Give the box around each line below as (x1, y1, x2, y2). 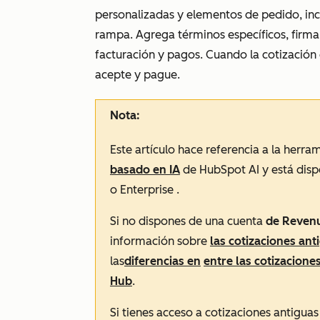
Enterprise (120, 183, 174, 196)
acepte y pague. (95, 68, 180, 81)
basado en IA (110, 163, 180, 176)
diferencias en (124, 254, 201, 268)
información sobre (110, 234, 210, 248)
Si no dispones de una (110, 214, 227, 228)
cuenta (227, 214, 266, 228)
